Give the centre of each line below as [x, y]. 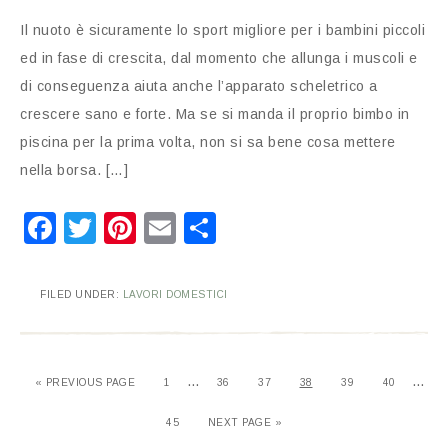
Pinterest [202, 228]
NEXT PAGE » [244, 422]
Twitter [146, 228]
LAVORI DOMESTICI [175, 294]
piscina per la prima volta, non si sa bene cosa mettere [208, 142]
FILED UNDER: [81, 294]
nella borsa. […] [74, 170]
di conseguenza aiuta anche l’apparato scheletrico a [199, 86]
